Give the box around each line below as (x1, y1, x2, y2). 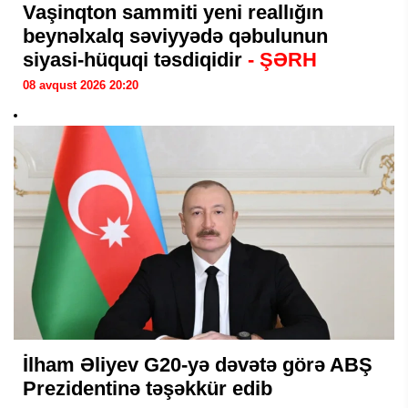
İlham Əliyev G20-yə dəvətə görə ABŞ (23, 353, 372, 377)
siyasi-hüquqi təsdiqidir (23, 48, 248, 72)
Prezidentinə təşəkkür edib (23, 377, 272, 401)
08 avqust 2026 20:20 (23, 78, 138, 93)
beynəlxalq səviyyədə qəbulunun (23, 25, 328, 48)
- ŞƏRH (248, 48, 317, 72)
